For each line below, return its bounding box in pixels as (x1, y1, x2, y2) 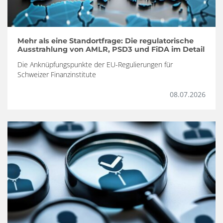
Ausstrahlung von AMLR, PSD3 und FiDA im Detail (17, 45, 205, 54)
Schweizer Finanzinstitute (17, 70, 96, 80)
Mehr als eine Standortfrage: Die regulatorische (17, 36, 194, 46)
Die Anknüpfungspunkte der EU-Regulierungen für (17, 60, 173, 70)
